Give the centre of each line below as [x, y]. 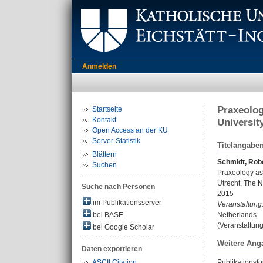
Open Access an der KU [130, 130]
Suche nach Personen [118, 187]
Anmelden [99, 66]
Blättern [104, 154]
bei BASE [107, 215]
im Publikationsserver [126, 203]
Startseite [107, 109]
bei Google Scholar [123, 227]
